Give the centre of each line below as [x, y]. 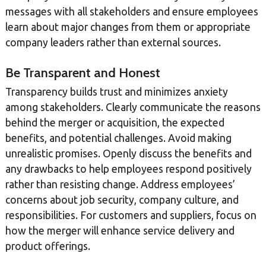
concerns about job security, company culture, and [122, 199]
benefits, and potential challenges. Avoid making [118, 138]
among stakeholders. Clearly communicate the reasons [133, 107]
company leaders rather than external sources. [113, 43]
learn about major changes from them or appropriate [128, 27]
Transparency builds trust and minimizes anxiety [116, 91]
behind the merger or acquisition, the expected [115, 122]
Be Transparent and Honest [83, 73]
